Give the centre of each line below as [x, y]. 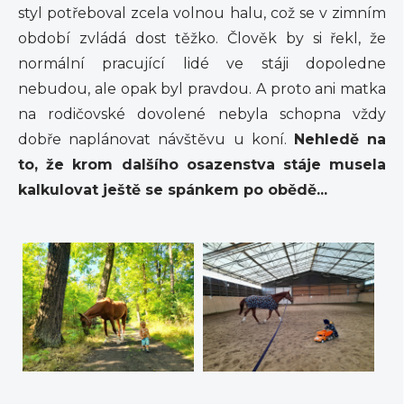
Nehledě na [340, 140]
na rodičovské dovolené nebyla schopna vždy [202, 115]
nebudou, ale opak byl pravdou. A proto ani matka [202, 89]
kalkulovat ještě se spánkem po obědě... [173, 190]
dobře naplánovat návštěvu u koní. [156, 140]
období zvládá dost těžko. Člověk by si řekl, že [202, 39]
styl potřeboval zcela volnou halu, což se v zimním [202, 14]
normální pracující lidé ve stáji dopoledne [202, 64]
